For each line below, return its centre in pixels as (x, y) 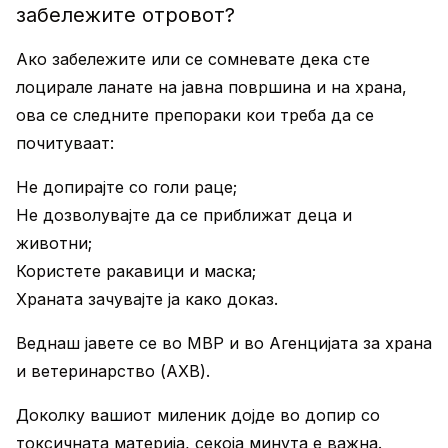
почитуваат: (65, 143)
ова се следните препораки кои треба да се (195, 115)
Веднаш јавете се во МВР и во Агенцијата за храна (224, 343)
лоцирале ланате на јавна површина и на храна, (211, 87)
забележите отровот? (125, 15)
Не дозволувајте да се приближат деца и (184, 215)
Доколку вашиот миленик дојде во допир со (198, 415)
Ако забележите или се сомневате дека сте (193, 59)
